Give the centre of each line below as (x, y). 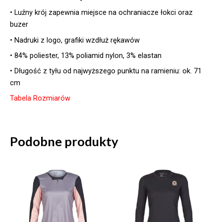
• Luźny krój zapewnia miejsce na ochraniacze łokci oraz (101, 13)
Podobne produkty (64, 141)
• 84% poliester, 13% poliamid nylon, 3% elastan (86, 55)
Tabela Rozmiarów (40, 98)
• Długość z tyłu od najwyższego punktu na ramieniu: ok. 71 (106, 71)
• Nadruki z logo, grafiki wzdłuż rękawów (75, 40)
